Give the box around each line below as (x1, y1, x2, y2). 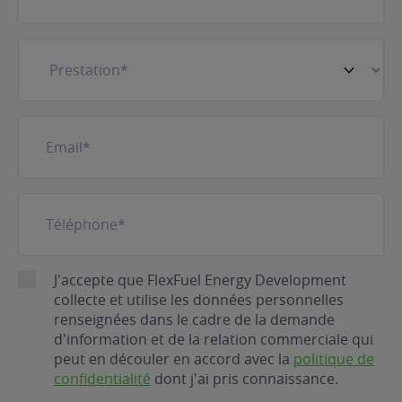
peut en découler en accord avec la (54, 349, 293, 369)
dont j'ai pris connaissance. (151, 369, 338, 389)
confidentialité (54, 369, 151, 389)
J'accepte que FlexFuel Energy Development (54, 270, 346, 290)
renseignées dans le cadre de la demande (54, 310, 335, 329)
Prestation (17, 38, 92, 57)
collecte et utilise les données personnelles (54, 290, 344, 310)
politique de (293, 349, 374, 369)
